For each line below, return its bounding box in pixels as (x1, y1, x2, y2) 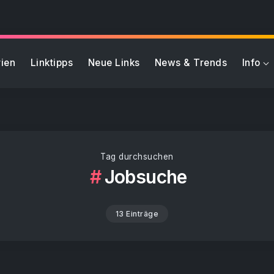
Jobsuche (104, 166, 187, 188)
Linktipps (30, 57, 73, 68)
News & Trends (154, 57, 228, 68)
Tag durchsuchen (100, 152, 174, 161)
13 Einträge (115, 209, 159, 218)
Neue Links (87, 57, 140, 68)
